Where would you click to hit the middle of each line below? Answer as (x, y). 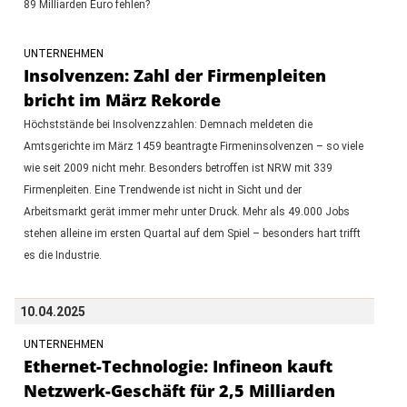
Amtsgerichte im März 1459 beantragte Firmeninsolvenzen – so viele (193, 146)
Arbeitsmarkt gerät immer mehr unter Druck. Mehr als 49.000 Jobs (186, 211)
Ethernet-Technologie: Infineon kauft (178, 366)
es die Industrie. (62, 255)
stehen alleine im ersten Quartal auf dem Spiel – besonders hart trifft (192, 233)
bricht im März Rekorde (122, 99)
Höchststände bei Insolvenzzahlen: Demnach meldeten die (168, 124)
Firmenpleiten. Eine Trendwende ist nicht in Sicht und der (162, 189)
